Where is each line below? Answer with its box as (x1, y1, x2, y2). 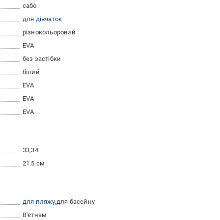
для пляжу (22, 198, 55, 205)
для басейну (56, 198, 95, 205)
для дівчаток (22, 15, 62, 23)
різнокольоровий (22, 28, 76, 36)
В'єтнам (22, 211, 47, 219)
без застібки (22, 55, 61, 62)
